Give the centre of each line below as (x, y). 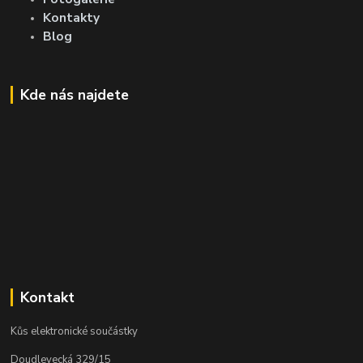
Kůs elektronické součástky (75, 332)
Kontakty (72, 17)
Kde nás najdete (74, 94)
